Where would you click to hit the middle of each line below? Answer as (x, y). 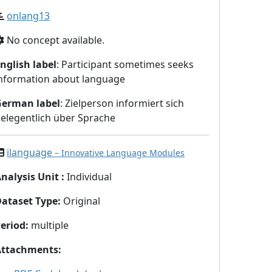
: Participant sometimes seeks (125, 64)
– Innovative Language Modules (120, 153)
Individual (90, 177)
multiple (49, 225)
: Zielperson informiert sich (122, 103)
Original (82, 201)
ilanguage (31, 152)
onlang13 (29, 16)
